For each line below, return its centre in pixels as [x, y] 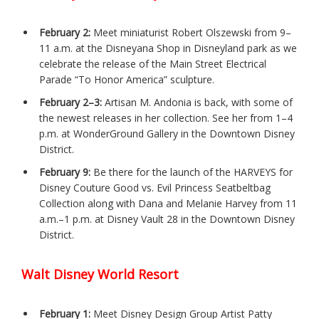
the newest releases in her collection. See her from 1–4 [166, 117]
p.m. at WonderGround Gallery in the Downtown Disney [167, 133]
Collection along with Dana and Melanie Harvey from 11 [168, 203]
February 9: [65, 172]
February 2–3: [70, 102]
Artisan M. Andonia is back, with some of [197, 102]
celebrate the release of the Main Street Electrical [153, 63]
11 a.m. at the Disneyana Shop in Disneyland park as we [168, 48]
